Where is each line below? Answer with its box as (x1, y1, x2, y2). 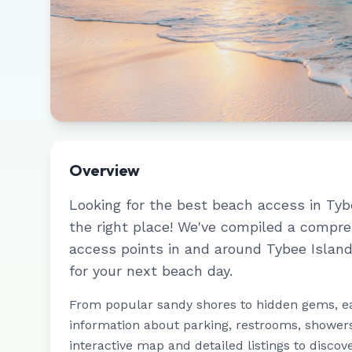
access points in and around (69, 240, 266, 257)
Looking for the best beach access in (69, 196, 326, 213)
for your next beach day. (69, 262, 233, 279)
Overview (69, 160, 140, 180)
